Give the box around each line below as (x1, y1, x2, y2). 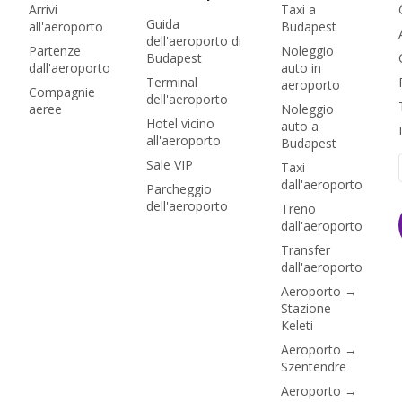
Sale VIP (146, 156, 193, 173)
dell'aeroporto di (146, 32, 241, 49)
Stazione (281, 300, 331, 317)
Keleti (281, 317, 313, 334)
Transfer (281, 241, 330, 258)
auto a (281, 118, 319, 135)
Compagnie (29, 83, 95, 100)
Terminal (146, 74, 197, 91)
